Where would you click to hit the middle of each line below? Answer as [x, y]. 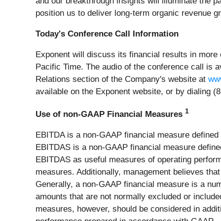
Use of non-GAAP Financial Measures [110, 114]
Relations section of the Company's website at [122, 79]
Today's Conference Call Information [107, 34]
